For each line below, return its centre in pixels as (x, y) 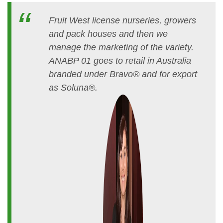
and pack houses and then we (108, 34)
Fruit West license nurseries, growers (122, 21)
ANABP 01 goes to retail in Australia (120, 61)
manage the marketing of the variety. (121, 48)
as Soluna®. (73, 88)
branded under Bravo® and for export (123, 74)
